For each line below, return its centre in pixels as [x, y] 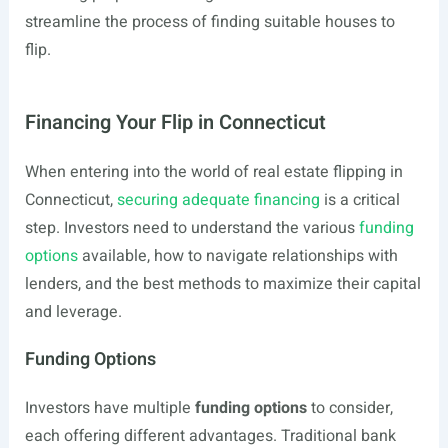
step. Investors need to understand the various [191, 228]
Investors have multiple [109, 408]
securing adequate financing [218, 200]
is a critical [359, 200]
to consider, [349, 408]
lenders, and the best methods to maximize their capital [222, 284]
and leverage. [73, 312]
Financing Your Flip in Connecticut [175, 122]
